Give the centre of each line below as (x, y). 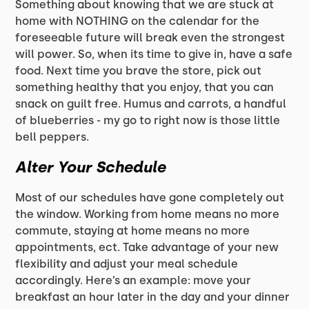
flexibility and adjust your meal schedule (127, 263)
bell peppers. (52, 137)
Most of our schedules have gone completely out (150, 197)
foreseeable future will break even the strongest (150, 37)
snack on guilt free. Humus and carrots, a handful (151, 103)
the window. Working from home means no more (148, 214)
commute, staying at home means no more (133, 230)
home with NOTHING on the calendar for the (138, 21)
